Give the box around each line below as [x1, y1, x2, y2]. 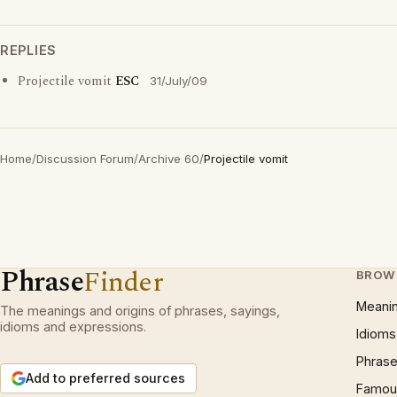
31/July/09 [150, 74, 207, 88]
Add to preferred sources [26, 370, 185, 385]
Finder [83, 261, 164, 303]
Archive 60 [138, 152, 199, 166]
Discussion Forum [36, 152, 134, 166]
